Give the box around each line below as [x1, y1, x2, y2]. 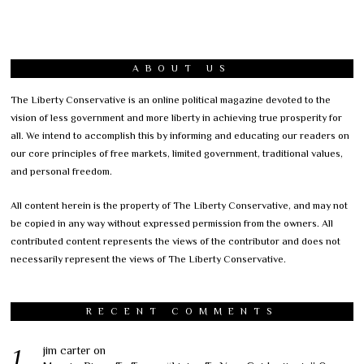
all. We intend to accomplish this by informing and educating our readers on [11, 129, 350, 141]
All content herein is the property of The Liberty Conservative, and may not [11, 199, 349, 211]
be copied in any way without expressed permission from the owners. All [11, 217, 334, 229]
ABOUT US [132, 62, 232, 74]
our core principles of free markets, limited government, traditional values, [11, 147, 344, 159]
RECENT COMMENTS [85, 305, 278, 317]
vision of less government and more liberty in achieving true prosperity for [11, 111, 343, 123]
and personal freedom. [11, 165, 113, 177]
